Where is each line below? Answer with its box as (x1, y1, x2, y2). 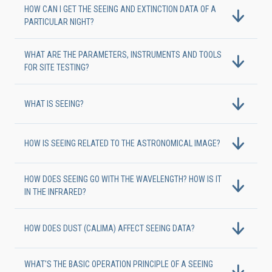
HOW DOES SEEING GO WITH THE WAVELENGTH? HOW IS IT (24, 174, 222, 184)
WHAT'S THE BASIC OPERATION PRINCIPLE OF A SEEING (24, 259, 213, 269)
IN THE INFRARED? (24, 187, 86, 197)
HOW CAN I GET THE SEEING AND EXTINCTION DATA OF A (24, 4, 216, 14)
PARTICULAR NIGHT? (24, 17, 94, 27)
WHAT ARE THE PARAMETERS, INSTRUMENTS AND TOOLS (24, 50, 222, 59)
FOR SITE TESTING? (24, 63, 89, 72)
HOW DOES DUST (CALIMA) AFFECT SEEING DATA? (24, 223, 195, 233)
